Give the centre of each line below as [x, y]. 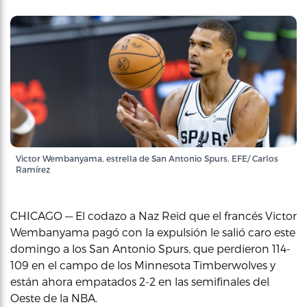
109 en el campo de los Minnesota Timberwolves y [143, 265]
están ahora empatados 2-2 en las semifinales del [140, 281]
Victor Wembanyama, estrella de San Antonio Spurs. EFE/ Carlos [147, 158]
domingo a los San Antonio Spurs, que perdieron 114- [150, 248]
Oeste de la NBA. [54, 298]
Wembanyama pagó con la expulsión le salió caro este [153, 232]
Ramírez [33, 169]
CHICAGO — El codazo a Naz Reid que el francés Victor [153, 216]
